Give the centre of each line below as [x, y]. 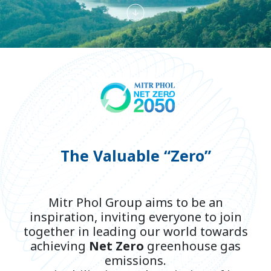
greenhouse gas [192, 247]
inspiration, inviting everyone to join [135, 218]
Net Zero [116, 247]
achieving [60, 247]
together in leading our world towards [135, 233]
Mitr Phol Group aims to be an [135, 204]
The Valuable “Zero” [135, 157]
